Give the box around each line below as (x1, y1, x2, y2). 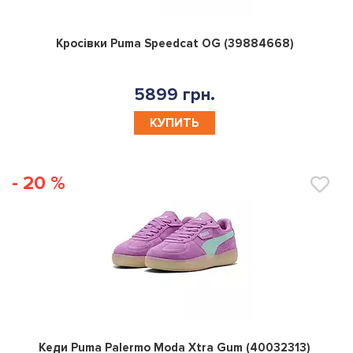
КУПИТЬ (150, 114, 199, 131)
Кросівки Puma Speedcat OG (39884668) (55, 35, 294, 50)
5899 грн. (134, 84, 215, 106)
